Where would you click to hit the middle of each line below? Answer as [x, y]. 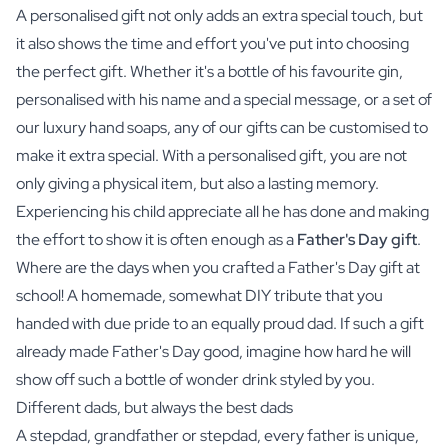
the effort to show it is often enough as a [156, 239]
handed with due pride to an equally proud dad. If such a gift [220, 323]
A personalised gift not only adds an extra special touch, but [219, 15]
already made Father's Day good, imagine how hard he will [213, 351]
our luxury [52, 127]
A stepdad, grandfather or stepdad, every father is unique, [217, 435]
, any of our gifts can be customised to [297, 127]
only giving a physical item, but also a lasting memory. [197, 183]
